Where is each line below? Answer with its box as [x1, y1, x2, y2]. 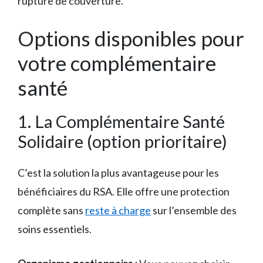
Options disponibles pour [18, 25, 244, 50]
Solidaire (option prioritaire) [18, 130, 227, 151]
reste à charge [85, 203, 151, 217]
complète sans [18, 203, 85, 217]
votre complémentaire [18, 50, 216, 75]
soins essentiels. [18, 222, 92, 235]
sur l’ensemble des [151, 203, 237, 217]
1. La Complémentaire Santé [18, 110, 225, 131]
